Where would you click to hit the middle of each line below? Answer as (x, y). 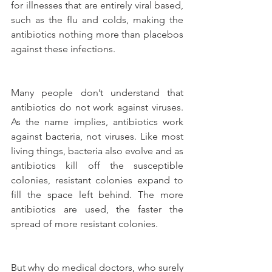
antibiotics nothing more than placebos (97, 34)
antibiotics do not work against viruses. (97, 107)
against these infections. (63, 49)
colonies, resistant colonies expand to (97, 180)
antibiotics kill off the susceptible (97, 165)
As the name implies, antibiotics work (97, 121)
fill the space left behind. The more (97, 194)
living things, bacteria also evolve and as (97, 151)
